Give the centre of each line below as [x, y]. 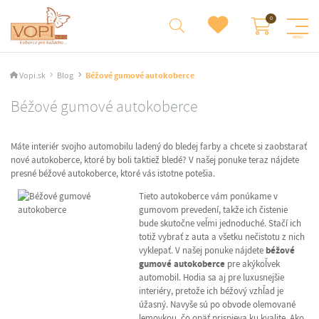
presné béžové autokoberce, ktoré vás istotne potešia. [114, 174]
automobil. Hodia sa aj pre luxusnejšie [211, 278]
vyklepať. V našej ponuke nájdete [202, 251]
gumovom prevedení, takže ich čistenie [213, 210]
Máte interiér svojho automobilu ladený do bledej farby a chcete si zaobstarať [159, 147]
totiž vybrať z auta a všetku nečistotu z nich [222, 237]
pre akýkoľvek [252, 264]
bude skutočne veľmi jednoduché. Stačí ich [220, 224]
